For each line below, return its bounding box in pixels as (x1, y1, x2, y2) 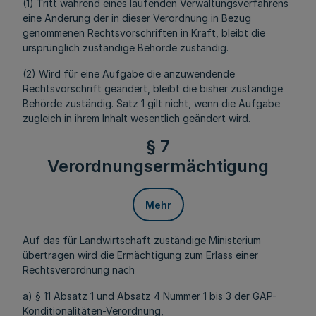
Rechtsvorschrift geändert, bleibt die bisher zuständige (23, 83, 283, 95)
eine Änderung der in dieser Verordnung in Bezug (23, 12, 251, 24)
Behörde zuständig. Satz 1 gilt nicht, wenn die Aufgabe (23, 97, 280, 109)
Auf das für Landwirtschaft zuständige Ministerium (23, 234, 261, 246)
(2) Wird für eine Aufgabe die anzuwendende (23, 68, 235, 80)
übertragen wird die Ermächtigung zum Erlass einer (23, 249, 258, 261)
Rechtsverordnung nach (23, 264, 135, 276)
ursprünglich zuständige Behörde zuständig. (23, 42, 229, 54)
